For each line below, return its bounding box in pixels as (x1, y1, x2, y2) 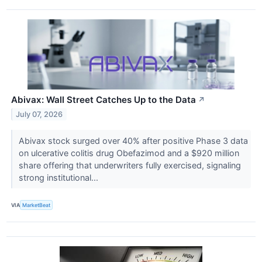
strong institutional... (18, 173, 101, 183)
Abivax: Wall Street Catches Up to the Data (11, 94, 196, 106)
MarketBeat (22, 202, 51, 209)
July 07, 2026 (16, 110, 63, 119)
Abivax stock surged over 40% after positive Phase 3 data (18, 136, 248, 146)
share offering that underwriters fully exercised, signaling (18, 160, 241, 171)
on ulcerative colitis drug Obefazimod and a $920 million (18, 148, 239, 158)
